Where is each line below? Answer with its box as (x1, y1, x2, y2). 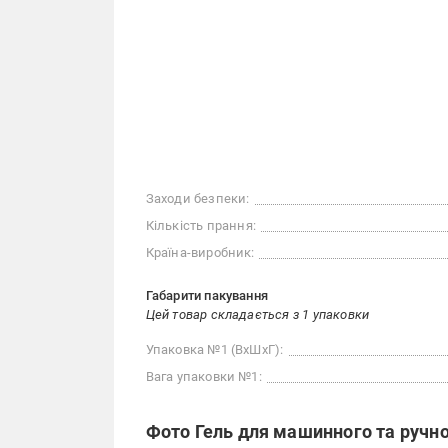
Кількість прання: (145, 218, 256, 234)
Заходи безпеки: (145, 191, 250, 207)
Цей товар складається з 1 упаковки (145, 307, 370, 323)
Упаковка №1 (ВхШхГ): (145, 342, 284, 358)
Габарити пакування (145, 288, 269, 304)
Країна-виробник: (145, 245, 255, 261)
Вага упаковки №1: (145, 369, 262, 385)
